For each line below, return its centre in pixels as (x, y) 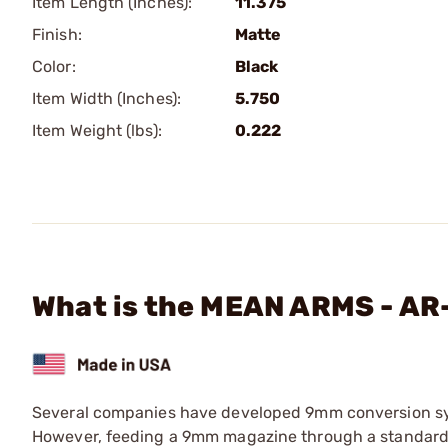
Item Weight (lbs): (97, 130)
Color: (54, 66)
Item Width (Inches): (106, 98)
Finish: (57, 34)
